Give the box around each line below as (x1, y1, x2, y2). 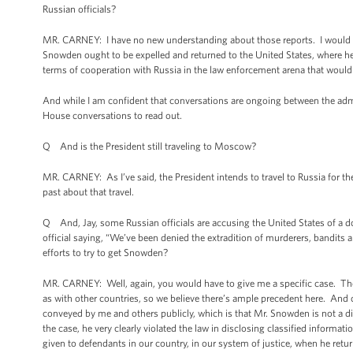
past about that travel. (43, 186, 134, 198)
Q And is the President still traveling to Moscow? (43, 140, 256, 152)
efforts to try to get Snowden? (43, 247, 168, 258)
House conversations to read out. (43, 110, 182, 121)
